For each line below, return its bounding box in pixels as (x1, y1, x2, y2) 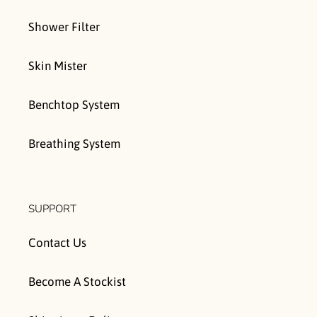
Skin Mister (28, 58, 87, 73)
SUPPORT (28, 201, 76, 216)
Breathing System (28, 136, 120, 151)
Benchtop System (28, 97, 120, 112)
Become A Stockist (28, 275, 126, 289)
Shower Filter (28, 19, 100, 34)
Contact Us (28, 236, 86, 250)
